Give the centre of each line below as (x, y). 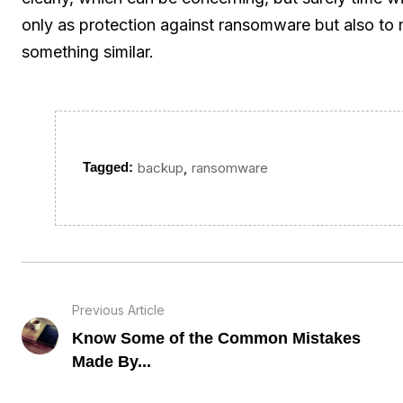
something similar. (88, 51)
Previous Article (119, 309)
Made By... (112, 361)
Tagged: (108, 167)
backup (161, 168)
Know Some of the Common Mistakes (217, 338)
